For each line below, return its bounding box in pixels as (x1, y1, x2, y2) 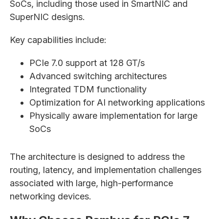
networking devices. (10, 191, 91, 201)
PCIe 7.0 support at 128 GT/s (29, 58, 145, 68)
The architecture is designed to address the (10, 152, 185, 162)
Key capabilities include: (10, 35, 107, 45)
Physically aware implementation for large (29, 110, 197, 121)
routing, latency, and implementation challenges (10, 165, 201, 175)
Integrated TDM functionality (29, 84, 147, 94)
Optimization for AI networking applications (29, 97, 205, 108)
